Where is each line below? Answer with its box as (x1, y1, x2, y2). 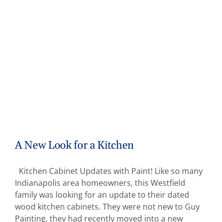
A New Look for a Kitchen (15, 139, 134, 153)
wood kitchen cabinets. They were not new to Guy (15, 201, 200, 213)
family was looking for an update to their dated (15, 189, 189, 201)
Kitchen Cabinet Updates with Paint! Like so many (15, 166, 203, 177)
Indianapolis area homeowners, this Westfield (15, 177, 185, 189)
